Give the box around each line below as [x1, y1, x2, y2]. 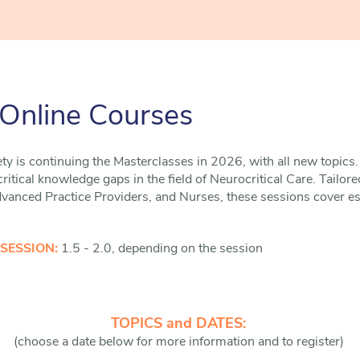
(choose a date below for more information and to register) [13, 336, 347, 349]
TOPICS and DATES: [110, 317, 250, 332]
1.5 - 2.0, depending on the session [61, 243, 263, 256]
